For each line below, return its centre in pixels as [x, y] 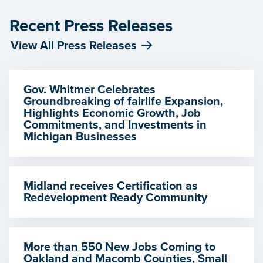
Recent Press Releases [91, 26]
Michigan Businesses [80, 137]
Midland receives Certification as [111, 186]
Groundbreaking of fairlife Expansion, [123, 102]
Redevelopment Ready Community [115, 198]
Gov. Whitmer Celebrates [90, 90]
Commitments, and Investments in [115, 125]
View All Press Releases [74, 46]
